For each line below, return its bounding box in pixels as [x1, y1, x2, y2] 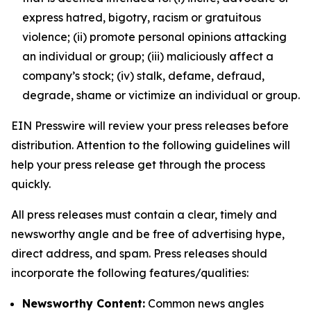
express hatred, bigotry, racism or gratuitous [22, 10, 261, 24]
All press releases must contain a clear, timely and [11, 208, 277, 221]
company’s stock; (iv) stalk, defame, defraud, [22, 69, 264, 83]
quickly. [11, 177, 51, 191]
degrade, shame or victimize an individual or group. [22, 88, 300, 102]
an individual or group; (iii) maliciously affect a [22, 49, 274, 63]
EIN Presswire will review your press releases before [11, 119, 289, 133]
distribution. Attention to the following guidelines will [11, 138, 290, 152]
